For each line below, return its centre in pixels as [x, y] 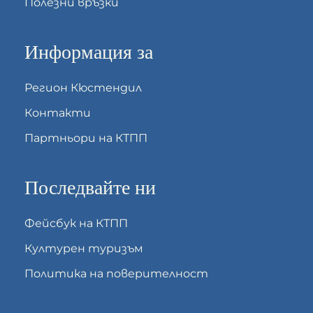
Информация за [89, 52]
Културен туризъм [84, 248]
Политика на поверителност [116, 274]
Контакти [58, 113]
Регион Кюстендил [83, 88]
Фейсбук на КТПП [76, 223]
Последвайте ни [90, 188]
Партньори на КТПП [86, 138]
